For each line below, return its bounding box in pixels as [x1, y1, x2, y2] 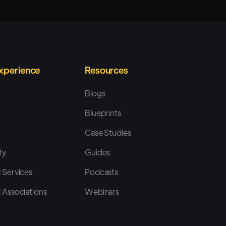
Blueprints [84, 107, 121, 118]
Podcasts [84, 166, 119, 177]
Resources [84, 64, 129, 76]
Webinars [84, 186, 120, 197]
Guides [84, 146, 110, 157]
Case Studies [84, 127, 131, 138]
